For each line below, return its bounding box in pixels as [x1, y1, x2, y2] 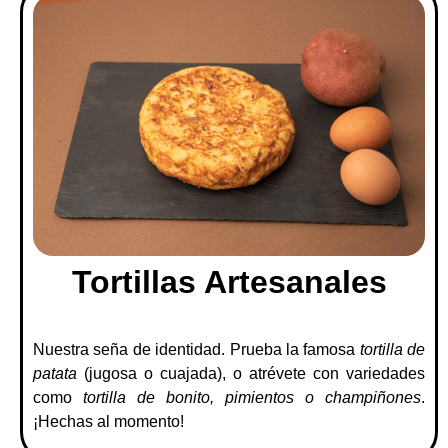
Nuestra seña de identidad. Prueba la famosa [33, 341, 360, 359]
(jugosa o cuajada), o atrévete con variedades [77, 365, 425, 383]
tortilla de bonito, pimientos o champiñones [83, 389, 421, 407]
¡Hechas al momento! [33, 413, 184, 431]
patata [33, 365, 77, 383]
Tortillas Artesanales [71, 264, 387, 301]
